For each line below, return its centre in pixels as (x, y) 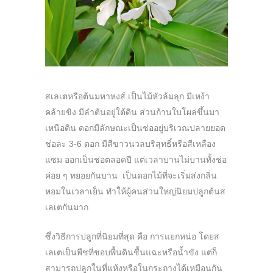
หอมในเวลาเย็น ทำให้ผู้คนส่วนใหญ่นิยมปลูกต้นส (135, 192)
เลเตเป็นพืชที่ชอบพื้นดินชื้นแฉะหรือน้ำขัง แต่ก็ (131, 253)
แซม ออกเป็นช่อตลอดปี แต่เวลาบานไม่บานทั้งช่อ (136, 160)
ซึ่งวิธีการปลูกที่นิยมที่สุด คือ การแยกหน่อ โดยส (132, 237)
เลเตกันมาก (67, 207)
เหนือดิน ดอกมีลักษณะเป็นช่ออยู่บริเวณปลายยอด (135, 128)
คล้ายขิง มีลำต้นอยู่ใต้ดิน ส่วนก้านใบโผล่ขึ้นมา (132, 112)
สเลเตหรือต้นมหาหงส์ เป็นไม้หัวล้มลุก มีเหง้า (127, 97)
